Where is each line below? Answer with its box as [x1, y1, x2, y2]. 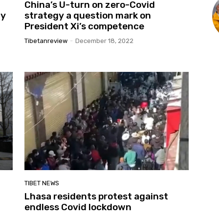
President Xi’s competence [24, 20, 144, 32]
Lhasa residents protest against [24, 191, 168, 202]
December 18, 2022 [75, 37, 133, 44]
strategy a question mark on [24, 9, 151, 21]
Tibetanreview [24, 37, 67, 44]
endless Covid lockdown [24, 201, 131, 213]
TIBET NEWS [24, 179, 59, 187]
